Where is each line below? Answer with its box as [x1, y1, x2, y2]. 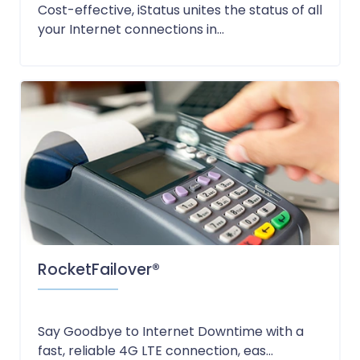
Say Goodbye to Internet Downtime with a [37, 322, 304, 342]
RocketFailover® [37, 259, 160, 281]
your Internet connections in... [37, 20, 224, 39]
